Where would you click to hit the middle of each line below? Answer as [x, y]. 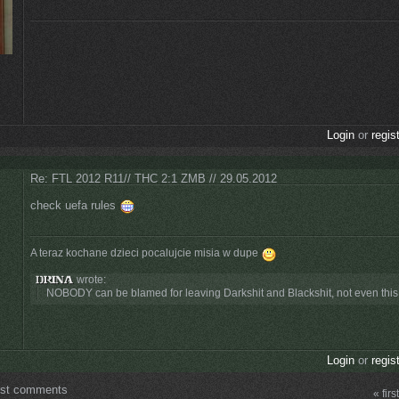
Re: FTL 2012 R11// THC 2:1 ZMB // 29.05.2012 [154, 178]
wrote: [90, 279]
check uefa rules [75, 205]
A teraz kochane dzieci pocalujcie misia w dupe [146, 252]
